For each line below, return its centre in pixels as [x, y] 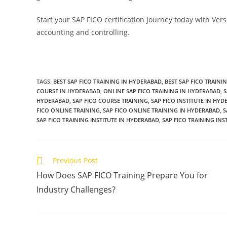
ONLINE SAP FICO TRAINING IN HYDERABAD [162, 91]
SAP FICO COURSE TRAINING [110, 100]
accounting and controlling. [83, 32]
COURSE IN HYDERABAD [68, 91]
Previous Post [75, 160]
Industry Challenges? [76, 189]
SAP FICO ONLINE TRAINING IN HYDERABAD [161, 110]
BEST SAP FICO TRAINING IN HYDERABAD [107, 81]
